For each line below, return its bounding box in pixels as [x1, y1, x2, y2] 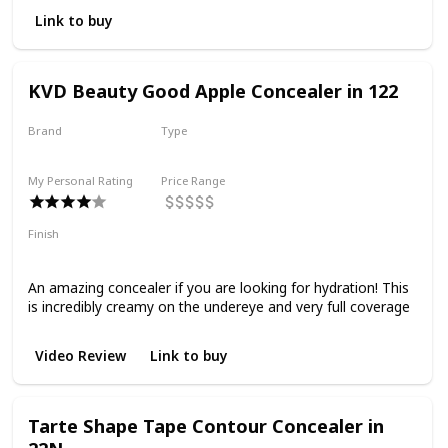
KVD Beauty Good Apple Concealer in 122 [27, 77, 398, 103]
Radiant [83, 244, 136, 265]
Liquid [166, 140, 205, 160]
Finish [27, 225, 59, 241]
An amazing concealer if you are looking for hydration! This [27, 277, 409, 297]
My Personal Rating [27, 172, 133, 188]
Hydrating [250, 244, 318, 265]
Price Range [161, 172, 226, 188]
